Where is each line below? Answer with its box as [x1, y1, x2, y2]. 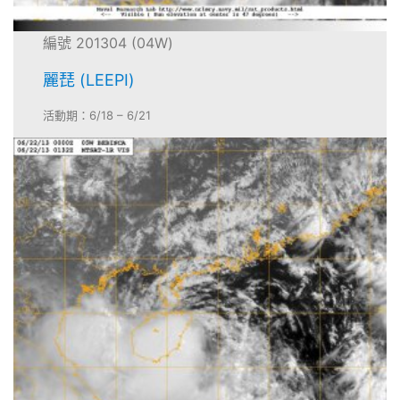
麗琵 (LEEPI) [43, 71, 136, 90]
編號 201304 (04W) [43, 34, 174, 53]
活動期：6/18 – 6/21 [43, 108, 152, 123]
